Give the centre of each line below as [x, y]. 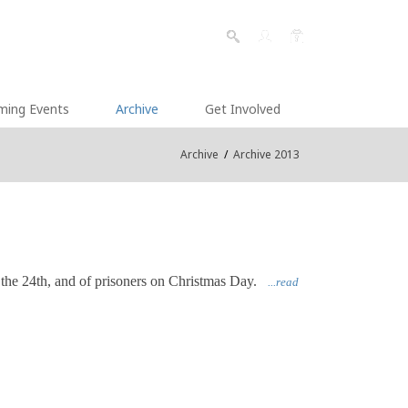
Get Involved [243, 109]
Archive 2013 [266, 154]
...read [284, 282]
